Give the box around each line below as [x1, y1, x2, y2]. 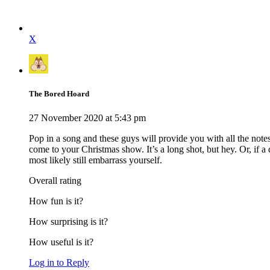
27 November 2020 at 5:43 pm [29, 112, 146, 123]
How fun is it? [29, 195, 83, 206]
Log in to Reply [29, 257, 89, 268]
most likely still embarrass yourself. [29, 154, 162, 165]
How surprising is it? [29, 216, 108, 227]
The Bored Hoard [29, 89, 89, 99]
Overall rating [29, 175, 81, 186]
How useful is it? [29, 236, 93, 247]
